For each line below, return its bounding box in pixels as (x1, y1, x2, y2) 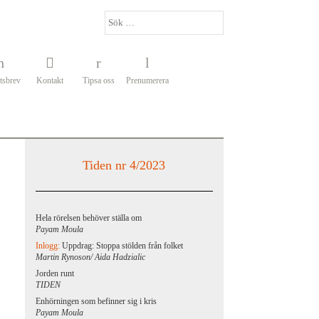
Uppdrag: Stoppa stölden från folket (62, 241, 184, 251)
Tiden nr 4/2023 (83, 158, 166, 172)
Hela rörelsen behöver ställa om (36, 213, 142, 223)
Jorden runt (36, 268, 75, 278)
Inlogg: (36, 241, 63, 251)
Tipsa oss (82, 75, 115, 85)
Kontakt (36, 75, 63, 85)
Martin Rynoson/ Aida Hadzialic (36, 252, 146, 262)
